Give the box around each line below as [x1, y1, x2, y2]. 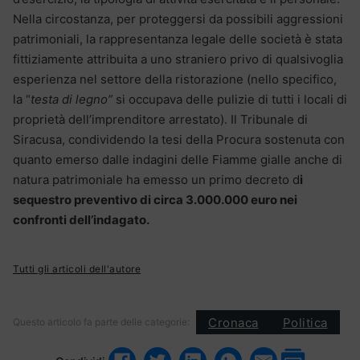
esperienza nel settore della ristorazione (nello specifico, [13, 72, 337, 88]
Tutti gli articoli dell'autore [13, 263, 141, 276]
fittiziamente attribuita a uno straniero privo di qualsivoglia [13, 51, 343, 67]
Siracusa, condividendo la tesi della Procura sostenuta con [13, 132, 345, 148]
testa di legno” [31, 92, 112, 108]
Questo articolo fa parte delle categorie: [13, 316, 190, 329]
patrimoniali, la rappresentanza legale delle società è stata [13, 31, 342, 47]
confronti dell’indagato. [13, 212, 149, 228]
